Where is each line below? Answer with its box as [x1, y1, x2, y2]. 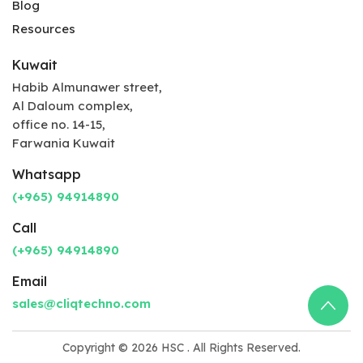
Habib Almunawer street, [12, 79, 162, 96]
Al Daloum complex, [12, 98, 133, 114]
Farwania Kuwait [12, 135, 115, 152]
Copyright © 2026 [62, 340, 161, 356]
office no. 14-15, [12, 117, 105, 133]
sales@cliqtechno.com [12, 296, 151, 312]
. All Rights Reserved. [187, 340, 301, 356]
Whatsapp [12, 166, 81, 183]
